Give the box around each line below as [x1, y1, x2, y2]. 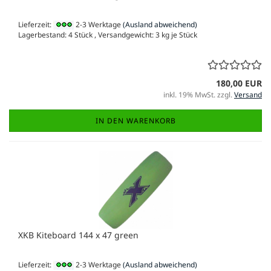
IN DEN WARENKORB [95, 115, 176, 126]
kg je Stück [160, 29, 197, 40]
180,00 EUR [216, 77, 262, 89]
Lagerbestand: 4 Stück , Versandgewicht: [18, 29, 155, 40]
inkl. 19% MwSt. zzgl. [163, 89, 234, 100]
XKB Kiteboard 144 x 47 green [18, 229, 139, 241]
